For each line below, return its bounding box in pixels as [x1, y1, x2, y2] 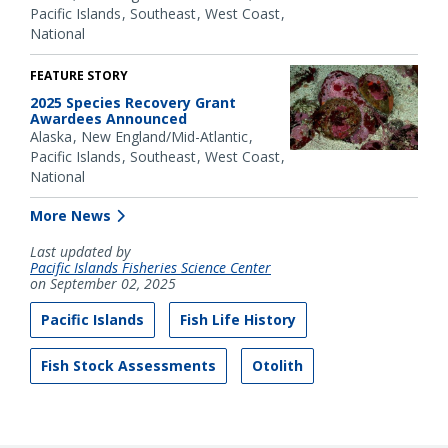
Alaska [30, 126, 72, 146]
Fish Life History [180, 309, 296, 329]
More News [30, 205, 111, 225]
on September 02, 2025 [30, 273, 176, 293]
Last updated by [30, 241, 130, 261]
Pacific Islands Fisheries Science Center [30, 257, 271, 277]
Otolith [252, 355, 303, 375]
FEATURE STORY [30, 66, 128, 84]
